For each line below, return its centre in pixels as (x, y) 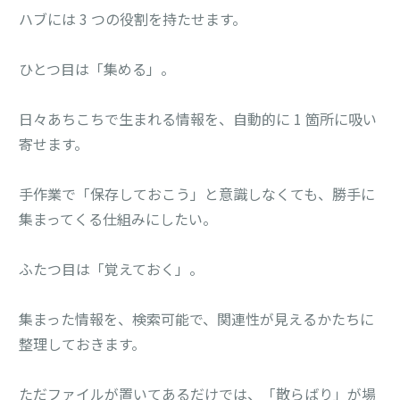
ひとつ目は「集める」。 (97, 68)
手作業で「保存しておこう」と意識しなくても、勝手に (197, 193)
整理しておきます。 (83, 343)
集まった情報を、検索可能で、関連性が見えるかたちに (197, 318)
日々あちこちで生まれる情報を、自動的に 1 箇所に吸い (198, 118)
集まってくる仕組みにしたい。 (118, 218)
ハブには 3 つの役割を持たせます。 (133, 18)
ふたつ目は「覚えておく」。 (112, 268)
